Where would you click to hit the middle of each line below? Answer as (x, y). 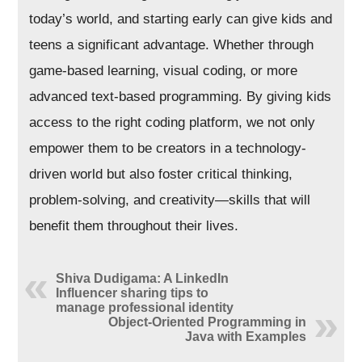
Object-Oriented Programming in (207, 322)
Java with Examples (245, 337)
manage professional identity (145, 308)
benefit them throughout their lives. (134, 226)
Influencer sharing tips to (133, 293)
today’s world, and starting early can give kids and (181, 19)
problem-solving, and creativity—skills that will (170, 200)
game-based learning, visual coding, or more (164, 71)
